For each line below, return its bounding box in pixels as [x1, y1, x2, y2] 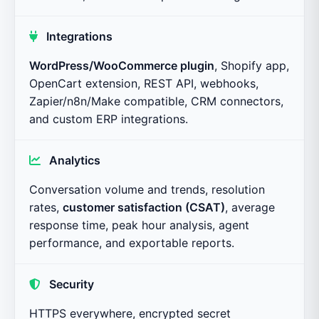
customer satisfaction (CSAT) [63, 199, 225, 214]
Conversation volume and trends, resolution [29, 182, 265, 197]
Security [49, 276, 95, 291]
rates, [29, 199, 63, 214]
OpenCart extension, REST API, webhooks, [29, 75, 258, 90]
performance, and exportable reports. [29, 235, 234, 250]
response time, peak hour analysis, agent [29, 217, 249, 232]
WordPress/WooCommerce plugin [29, 58, 214, 73]
